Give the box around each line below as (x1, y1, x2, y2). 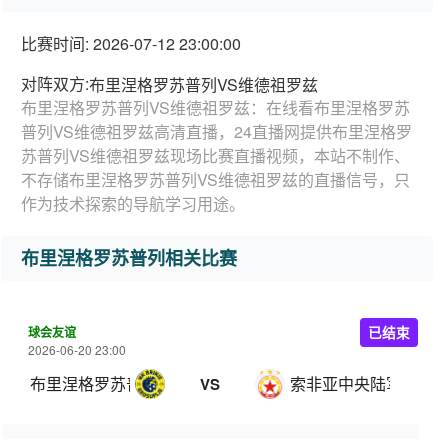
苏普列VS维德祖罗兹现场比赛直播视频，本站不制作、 (21, 144, 410, 167)
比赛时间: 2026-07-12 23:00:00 (21, 32, 241, 55)
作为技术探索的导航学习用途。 (21, 192, 245, 215)
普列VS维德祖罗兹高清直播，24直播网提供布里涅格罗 (21, 120, 412, 143)
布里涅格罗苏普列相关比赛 (21, 245, 237, 271)
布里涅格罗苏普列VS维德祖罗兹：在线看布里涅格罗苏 (21, 96, 410, 119)
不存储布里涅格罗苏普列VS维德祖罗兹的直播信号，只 (21, 168, 410, 191)
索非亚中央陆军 (290, 372, 402, 395)
